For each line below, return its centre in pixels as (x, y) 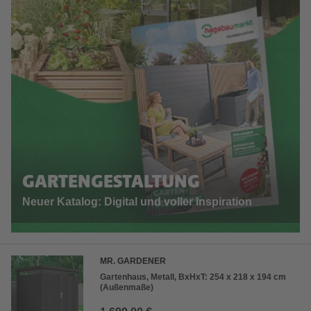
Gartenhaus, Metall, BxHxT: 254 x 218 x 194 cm (193, 277)
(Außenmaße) (127, 288)
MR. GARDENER (133, 261)
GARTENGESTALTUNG (111, 183)
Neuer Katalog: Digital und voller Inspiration (137, 202)
